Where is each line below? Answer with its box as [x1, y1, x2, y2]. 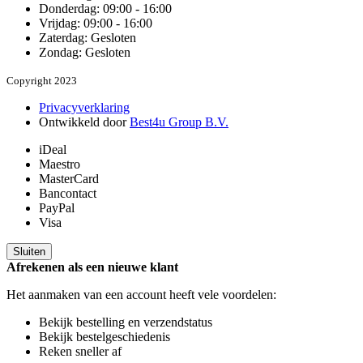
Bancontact [39, 186, 96, 200]
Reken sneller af [39, 344, 122, 358]
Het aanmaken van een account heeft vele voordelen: [6, 287, 276, 301]
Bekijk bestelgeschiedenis [39, 329, 170, 344]
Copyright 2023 [6, 74, 77, 87]
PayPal [39, 200, 75, 215]
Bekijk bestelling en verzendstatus [39, 314, 212, 329]
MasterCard [39, 171, 99, 186]
